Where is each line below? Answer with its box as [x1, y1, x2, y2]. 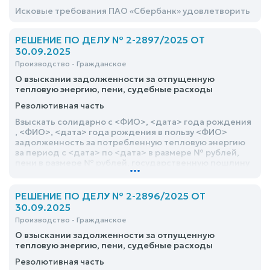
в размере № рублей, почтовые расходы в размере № [15, 168, 248, 178]
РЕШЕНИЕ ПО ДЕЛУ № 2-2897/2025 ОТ [15, 34, 205, 46]
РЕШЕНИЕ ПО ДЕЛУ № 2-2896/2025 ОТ [15, 190, 206, 202]
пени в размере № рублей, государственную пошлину [15, 157, 250, 168]
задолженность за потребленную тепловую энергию [15, 137, 245, 148]
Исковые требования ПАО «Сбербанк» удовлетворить [15, 5, 250, 16]
